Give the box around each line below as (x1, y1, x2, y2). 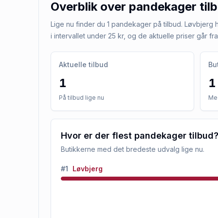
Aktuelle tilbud (59, 60, 108, 69)
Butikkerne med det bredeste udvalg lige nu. (61, 145, 204, 153)
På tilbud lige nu (59, 94, 104, 101)
